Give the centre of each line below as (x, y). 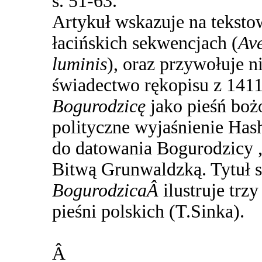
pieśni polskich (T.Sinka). (148, 212)
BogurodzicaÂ (108, 191)
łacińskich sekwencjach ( (145, 43)
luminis (80, 64)
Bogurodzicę (101, 106)
